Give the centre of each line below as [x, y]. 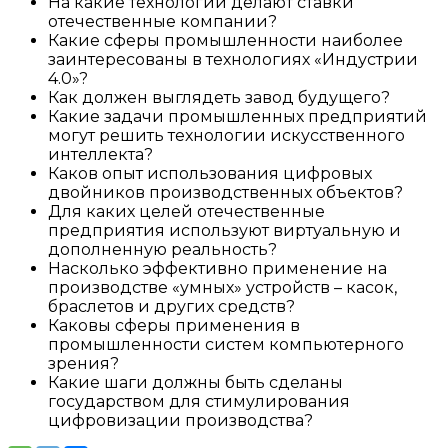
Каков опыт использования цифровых [210, 173]
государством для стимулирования [199, 401]
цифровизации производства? [180, 420]
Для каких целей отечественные [186, 211]
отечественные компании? [162, 21]
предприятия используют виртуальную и [224, 230]
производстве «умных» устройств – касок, [222, 287]
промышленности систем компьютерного [226, 344]
